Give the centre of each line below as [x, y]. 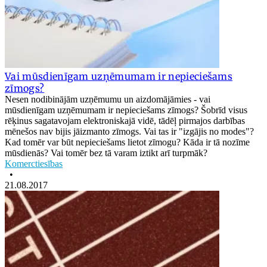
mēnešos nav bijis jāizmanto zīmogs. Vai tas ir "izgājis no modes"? [129, 131]
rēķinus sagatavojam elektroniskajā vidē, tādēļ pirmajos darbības [125, 120]
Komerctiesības [34, 163]
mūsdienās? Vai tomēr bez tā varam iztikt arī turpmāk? [106, 153]
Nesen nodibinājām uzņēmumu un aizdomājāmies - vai [108, 99]
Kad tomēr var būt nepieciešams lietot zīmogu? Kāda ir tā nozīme [127, 142]
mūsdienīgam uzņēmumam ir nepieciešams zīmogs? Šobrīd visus [126, 110]
